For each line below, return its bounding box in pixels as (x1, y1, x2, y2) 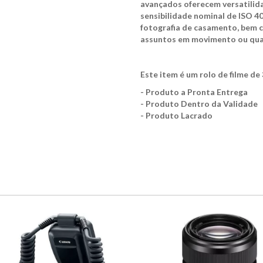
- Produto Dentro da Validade (140, 98, 258, 109)
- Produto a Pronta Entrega (140, 86, 248, 97)
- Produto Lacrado (140, 110, 213, 120)
